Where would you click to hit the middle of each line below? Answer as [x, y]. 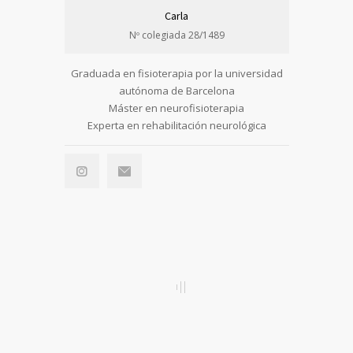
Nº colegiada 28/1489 [176, 35]
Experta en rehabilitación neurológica [176, 126]
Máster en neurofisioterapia [176, 108]
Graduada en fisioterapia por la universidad [176, 74]
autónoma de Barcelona [176, 91]
